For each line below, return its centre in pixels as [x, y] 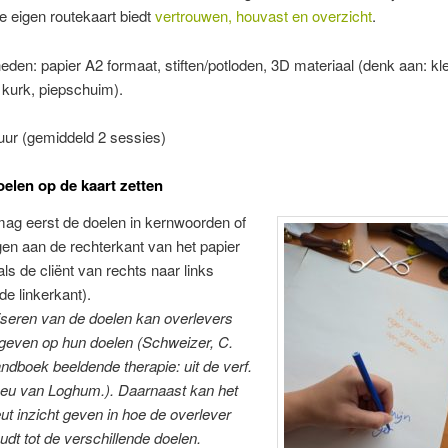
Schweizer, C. [187, 341]
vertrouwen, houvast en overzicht [263, 16]
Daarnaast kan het [177, 389]
